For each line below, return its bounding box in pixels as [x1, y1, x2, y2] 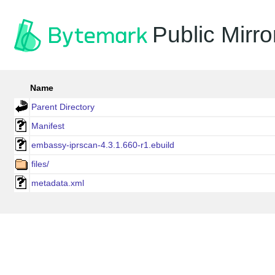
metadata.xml [31, 178, 84, 188]
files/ [31, 159, 49, 169]
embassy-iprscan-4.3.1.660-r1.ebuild [31, 140, 174, 150]
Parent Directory [31, 102, 95, 112]
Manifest [31, 121, 64, 131]
